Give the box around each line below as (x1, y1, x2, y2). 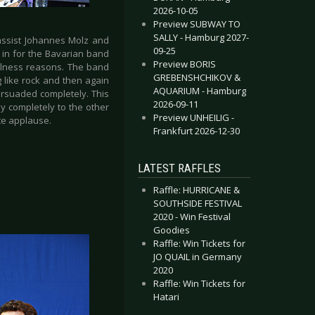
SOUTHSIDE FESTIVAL (153, 197, 242, 210)
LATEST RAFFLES (138, 161, 221, 175)
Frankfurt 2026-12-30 (153, 124, 240, 137)
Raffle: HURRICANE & (153, 184, 240, 196)
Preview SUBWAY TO (153, 18, 240, 30)
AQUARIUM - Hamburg (153, 84, 246, 97)
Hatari (153, 290, 179, 303)
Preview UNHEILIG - (153, 111, 234, 124)
